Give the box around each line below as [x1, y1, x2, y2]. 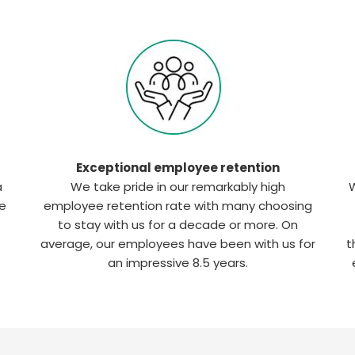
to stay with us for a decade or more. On [57, 216, 298, 233]
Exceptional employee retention [75, 159, 280, 176]
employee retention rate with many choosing [43, 197, 312, 214]
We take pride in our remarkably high [70, 178, 285, 195]
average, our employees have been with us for [40, 235, 315, 252]
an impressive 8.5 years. [107, 254, 248, 271]
